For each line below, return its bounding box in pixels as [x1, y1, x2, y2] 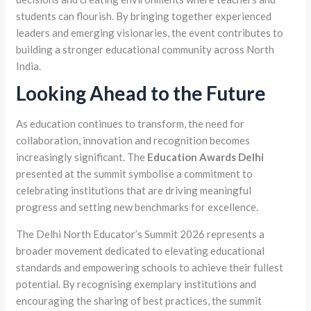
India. [16, 60, 42, 73]
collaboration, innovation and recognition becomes [16, 134, 251, 147]
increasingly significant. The [16, 151, 146, 164]
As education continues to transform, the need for [16, 117, 245, 131]
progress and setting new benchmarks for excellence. [16, 201, 259, 214]
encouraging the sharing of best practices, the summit [16, 294, 262, 308]
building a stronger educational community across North [16, 43, 275, 56]
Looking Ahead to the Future [16, 81, 267, 106]
